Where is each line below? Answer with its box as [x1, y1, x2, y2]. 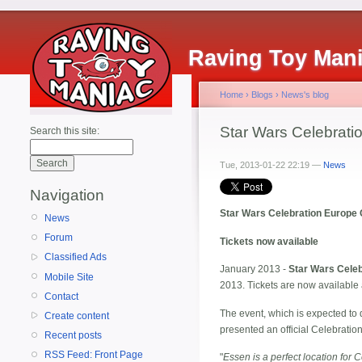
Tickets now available [220, 235, 318, 247]
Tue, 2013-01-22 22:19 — [220, 160, 323, 170]
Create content [44, 309, 109, 322]
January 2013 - [220, 263, 288, 276]
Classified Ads [44, 251, 107, 263]
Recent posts [44, 330, 102, 342]
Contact [44, 290, 78, 302]
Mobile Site [44, 271, 94, 283]
